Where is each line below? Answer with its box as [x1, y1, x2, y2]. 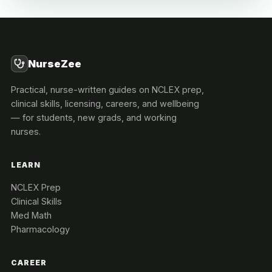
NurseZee [28, 58, 81, 70]
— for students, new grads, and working [11, 112, 177, 123]
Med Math [11, 210, 52, 221]
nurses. [11, 126, 41, 137]
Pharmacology [11, 224, 70, 235]
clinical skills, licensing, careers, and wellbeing [11, 98, 199, 109]
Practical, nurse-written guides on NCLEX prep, [11, 84, 204, 95]
